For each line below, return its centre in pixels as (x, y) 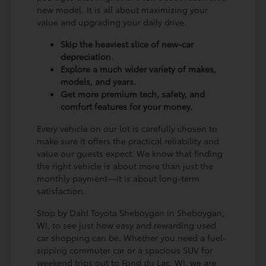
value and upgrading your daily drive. (112, 22)
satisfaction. (61, 191)
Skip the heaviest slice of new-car (127, 44)
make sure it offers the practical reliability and (128, 141)
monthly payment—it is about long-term (118, 178)
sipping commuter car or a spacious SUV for (125, 250)
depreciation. (87, 57)
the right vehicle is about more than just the (125, 166)
